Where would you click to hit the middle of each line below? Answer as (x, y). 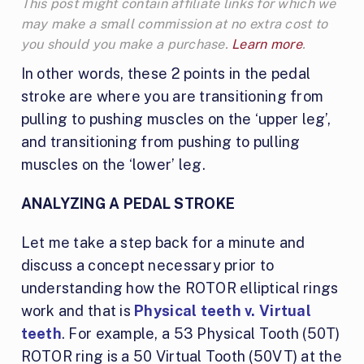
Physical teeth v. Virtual (223, 311)
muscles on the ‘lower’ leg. (113, 165)
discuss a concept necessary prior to (147, 266)
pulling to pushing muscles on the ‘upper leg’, (175, 119)
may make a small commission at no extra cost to (174, 24)
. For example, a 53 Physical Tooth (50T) (201, 334)
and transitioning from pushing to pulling (160, 142)
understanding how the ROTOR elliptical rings (180, 288)
